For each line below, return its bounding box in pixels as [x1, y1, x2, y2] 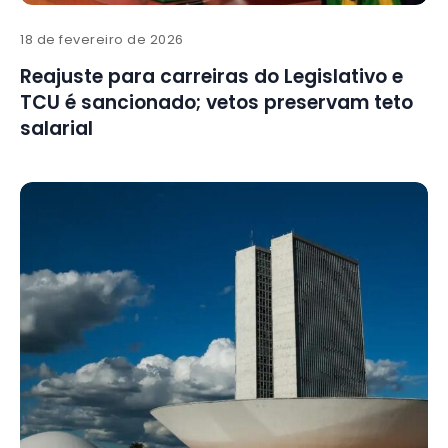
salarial [20, 115, 93, 143]
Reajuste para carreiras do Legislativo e [20, 63, 403, 91]
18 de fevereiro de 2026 [20, 30, 184, 50]
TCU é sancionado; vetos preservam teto [20, 89, 413, 117]
